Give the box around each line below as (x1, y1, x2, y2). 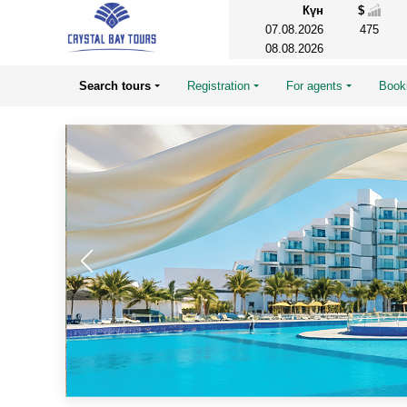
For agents (286, 79, 343, 93)
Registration (187, 79, 251, 93)
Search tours (79, 79, 152, 93)
